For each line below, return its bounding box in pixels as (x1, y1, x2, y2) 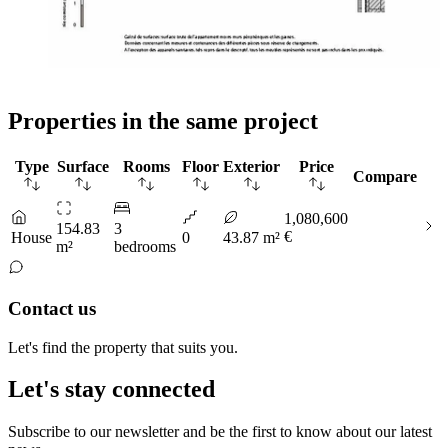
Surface (57, 158, 109, 176)
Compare (353, 168, 417, 186)
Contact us (8, 297, 96, 319)
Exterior (223, 158, 280, 176)
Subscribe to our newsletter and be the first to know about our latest (8, 423, 432, 441)
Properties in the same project (8, 108, 318, 135)
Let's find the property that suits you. (8, 338, 238, 356)
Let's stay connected (8, 376, 215, 403)
